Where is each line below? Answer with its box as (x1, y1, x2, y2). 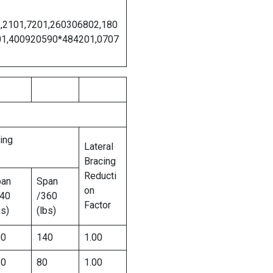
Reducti (84, 170, 116, 182)
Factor (84, 199, 111, 211)
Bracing (84, 155, 116, 167)
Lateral (84, 141, 113, 152)
